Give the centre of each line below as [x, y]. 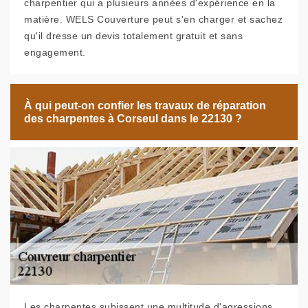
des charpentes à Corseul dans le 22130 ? [133, 119]
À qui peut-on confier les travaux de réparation [145, 106]
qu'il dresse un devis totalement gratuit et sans [133, 36]
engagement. [55, 52]
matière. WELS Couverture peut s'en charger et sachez [153, 19]
